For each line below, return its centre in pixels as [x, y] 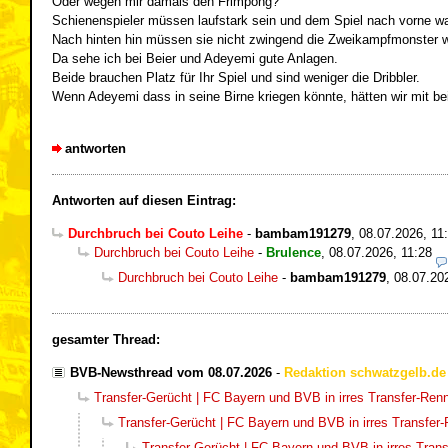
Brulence [293, 253]
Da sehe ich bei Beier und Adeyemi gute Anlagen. [195, 59]
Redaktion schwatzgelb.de [365, 373]
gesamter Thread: [106, 340]
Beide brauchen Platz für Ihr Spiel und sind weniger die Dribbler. [236, 78]
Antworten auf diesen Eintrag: [144, 201]
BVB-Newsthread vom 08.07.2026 [171, 373]
